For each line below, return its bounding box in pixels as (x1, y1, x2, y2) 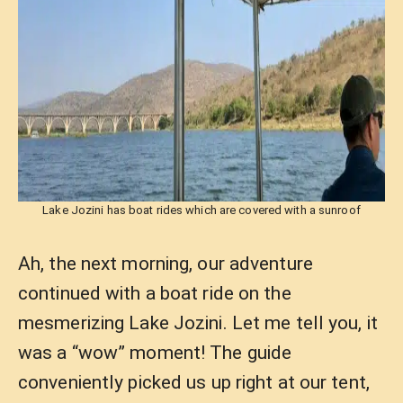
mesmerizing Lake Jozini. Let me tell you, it (18, 311, 378, 334)
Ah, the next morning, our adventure (18, 252, 313, 274)
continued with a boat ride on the (18, 282, 291, 304)
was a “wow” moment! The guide (18, 341, 292, 363)
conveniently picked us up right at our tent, (18, 371, 370, 393)
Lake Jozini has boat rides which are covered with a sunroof (42, 202, 361, 217)
